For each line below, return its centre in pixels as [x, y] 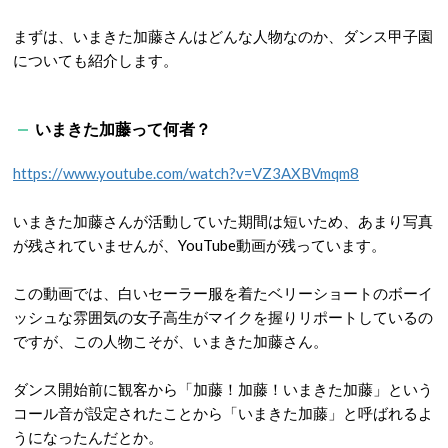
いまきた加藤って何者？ [123, 128]
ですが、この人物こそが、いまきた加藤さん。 [170, 341]
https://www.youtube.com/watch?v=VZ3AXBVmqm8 [186, 173]
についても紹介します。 [95, 60]
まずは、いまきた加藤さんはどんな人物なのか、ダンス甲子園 [223, 36]
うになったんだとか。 [88, 437]
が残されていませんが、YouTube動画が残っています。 [199, 245]
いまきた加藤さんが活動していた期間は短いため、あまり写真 [223, 221]
